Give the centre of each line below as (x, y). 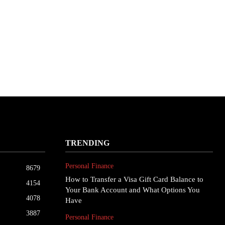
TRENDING (87, 143)
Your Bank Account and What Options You (133, 190)
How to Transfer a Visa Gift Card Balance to (134, 179)
